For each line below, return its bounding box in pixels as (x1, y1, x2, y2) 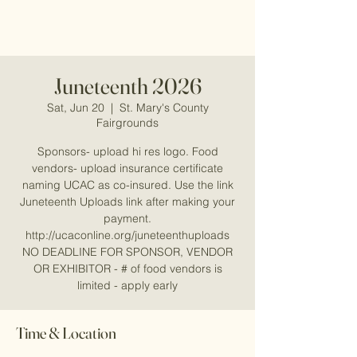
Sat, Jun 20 (46, 100, 104, 115)
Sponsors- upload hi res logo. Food (37, 144, 218, 159)
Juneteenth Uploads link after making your (20, 194, 235, 209)
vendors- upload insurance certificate (32, 161, 223, 175)
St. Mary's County (119, 100, 209, 115)
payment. (104, 211, 151, 226)
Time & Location (16, 323, 116, 343)
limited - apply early (77, 278, 178, 292)
